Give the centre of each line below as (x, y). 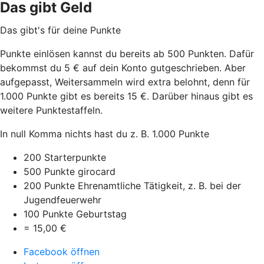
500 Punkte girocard (70, 171)
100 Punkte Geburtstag (75, 214)
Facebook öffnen (62, 251)
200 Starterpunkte (65, 157)
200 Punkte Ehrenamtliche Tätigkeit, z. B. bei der (132, 185)
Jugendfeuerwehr (62, 199)
